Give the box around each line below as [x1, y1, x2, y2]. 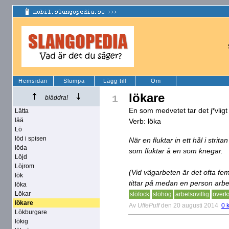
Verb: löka [129, 117, 161, 125]
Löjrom [15, 163, 34, 170]
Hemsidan [18, 78, 48, 84]
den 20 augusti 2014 [161, 201, 218, 209]
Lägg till [103, 78, 126, 84]
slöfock [130, 191, 149, 198]
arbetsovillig [175, 191, 209, 198]
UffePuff [138, 201, 159, 209]
